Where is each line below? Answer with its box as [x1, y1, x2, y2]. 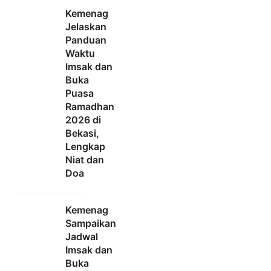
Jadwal [65, 230, 98, 243]
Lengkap [65, 140, 105, 153]
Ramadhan [65, 100, 114, 113]
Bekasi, [65, 127, 99, 140]
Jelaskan [65, 21, 106, 33]
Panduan [65, 34, 106, 47]
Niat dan [65, 154, 104, 166]
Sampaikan [65, 217, 116, 230]
